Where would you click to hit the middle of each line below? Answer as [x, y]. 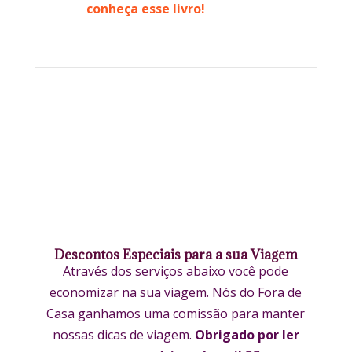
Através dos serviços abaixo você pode [176, 271]
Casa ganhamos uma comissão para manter [176, 313]
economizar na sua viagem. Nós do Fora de [176, 292]
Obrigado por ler [247, 334]
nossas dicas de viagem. [123, 334]
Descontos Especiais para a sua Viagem [176, 254]
